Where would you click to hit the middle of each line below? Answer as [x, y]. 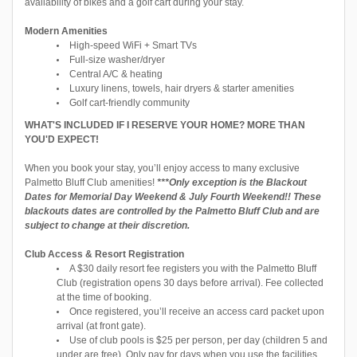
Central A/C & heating [116, 74]
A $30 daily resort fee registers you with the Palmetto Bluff [193, 269]
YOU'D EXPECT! [62, 139]
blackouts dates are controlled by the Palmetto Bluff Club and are [172, 211]
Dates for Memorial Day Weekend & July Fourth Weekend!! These [173, 197]
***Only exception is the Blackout [232, 182]
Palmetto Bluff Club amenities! [91, 182]
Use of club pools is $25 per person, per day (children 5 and [198, 340]
